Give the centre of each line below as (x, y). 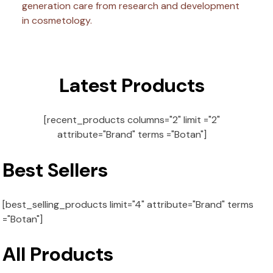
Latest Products (132, 85)
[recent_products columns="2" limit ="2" (132, 120)
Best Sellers (55, 170)
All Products (58, 254)
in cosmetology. (57, 21)
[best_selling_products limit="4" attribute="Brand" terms (128, 204)
